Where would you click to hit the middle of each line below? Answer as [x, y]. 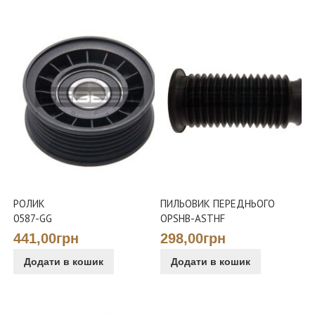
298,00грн [193, 239]
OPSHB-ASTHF [193, 219]
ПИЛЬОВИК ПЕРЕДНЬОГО [218, 204]
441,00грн [46, 239]
